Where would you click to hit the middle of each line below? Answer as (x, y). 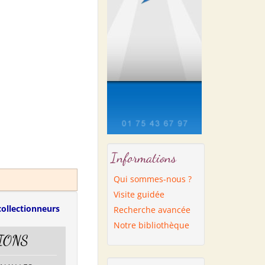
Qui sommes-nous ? (153, 179)
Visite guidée (139, 194)
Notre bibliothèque (151, 225)
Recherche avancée (152, 210)
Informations (143, 158)
